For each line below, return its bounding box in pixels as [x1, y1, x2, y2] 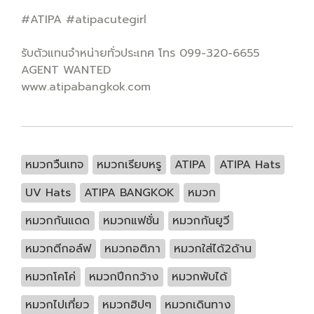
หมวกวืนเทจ [25, 156, 84, 173]
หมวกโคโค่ [25, 268, 76, 285]
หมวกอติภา [104, 240, 161, 257]
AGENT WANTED [21, 62, 111, 78]
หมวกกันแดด [25, 212, 90, 229]
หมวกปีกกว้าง [89, 268, 159, 285]
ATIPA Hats [219, 156, 280, 173]
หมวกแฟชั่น [103, 212, 160, 229]
